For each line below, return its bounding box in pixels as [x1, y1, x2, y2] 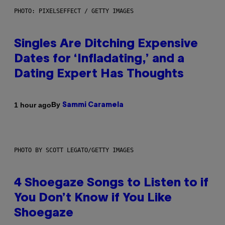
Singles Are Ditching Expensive [14, 39, 198, 50]
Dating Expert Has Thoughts [14, 69, 184, 80]
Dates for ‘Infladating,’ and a [14, 54, 184, 65]
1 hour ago [14, 100, 51, 109]
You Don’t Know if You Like [14, 193, 172, 204]
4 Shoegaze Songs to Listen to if [14, 178, 208, 189]
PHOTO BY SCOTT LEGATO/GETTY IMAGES [14, 147, 134, 154]
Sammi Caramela [62, 102, 124, 109]
